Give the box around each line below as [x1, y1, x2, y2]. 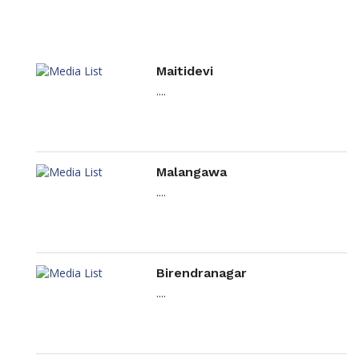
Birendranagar [156, 265, 247, 281]
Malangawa [156, 164, 227, 180]
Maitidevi [156, 63, 213, 79]
